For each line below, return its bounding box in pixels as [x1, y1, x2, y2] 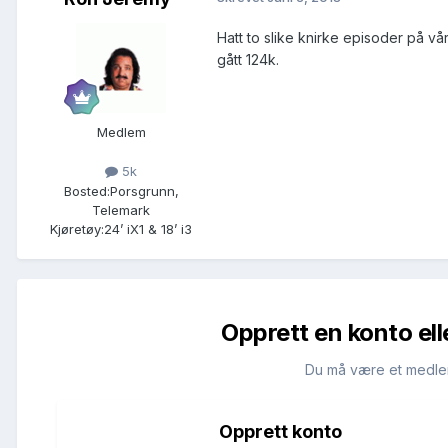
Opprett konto [218, 420, 342, 442]
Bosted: [63, 182, 110, 199]
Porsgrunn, [109, 182, 179, 199]
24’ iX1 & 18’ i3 [104, 220, 192, 237]
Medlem [96, 124, 146, 141]
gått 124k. [217, 51, 279, 69]
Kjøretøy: [50, 220, 104, 237]
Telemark [92, 201, 150, 218]
